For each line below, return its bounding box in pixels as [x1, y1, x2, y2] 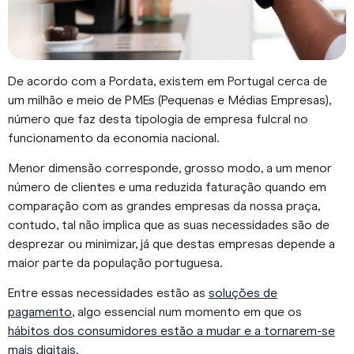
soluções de [209, 285, 277, 301]
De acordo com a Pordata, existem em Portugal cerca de [8, 73, 327, 88]
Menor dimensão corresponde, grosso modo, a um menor [8, 160, 332, 175]
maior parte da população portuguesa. [8, 255, 222, 270]
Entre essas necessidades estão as [8, 285, 209, 301]
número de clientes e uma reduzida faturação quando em [8, 179, 326, 194]
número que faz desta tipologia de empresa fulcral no [8, 111, 308, 126]
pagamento [8, 304, 72, 320]
